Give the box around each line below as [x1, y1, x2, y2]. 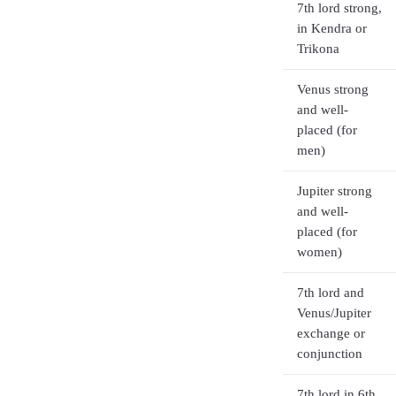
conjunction [297, 346, 362, 361]
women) [297, 245, 342, 259]
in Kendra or [297, 21, 367, 35]
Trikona [297, 42, 339, 56]
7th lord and [297, 286, 364, 300]
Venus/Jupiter [297, 306, 371, 320]
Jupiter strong [297, 184, 372, 198]
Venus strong [297, 82, 369, 96]
